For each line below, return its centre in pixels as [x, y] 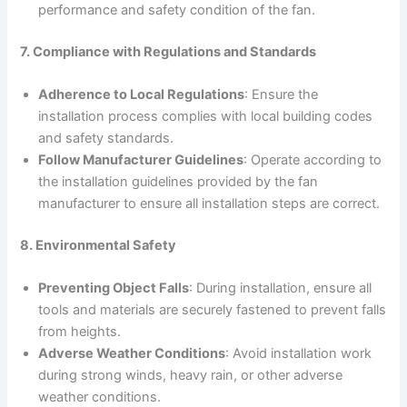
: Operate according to [313, 159]
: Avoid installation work [299, 354]
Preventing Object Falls [114, 288]
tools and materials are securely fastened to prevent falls [213, 310]
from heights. [80, 332]
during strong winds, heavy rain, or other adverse [191, 376]
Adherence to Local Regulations [142, 94]
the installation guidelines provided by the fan [179, 181]
